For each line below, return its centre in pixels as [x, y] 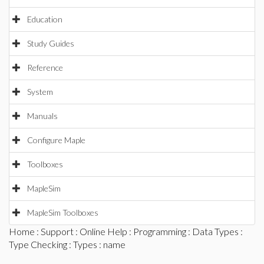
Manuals [42, 116]
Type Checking [38, 244]
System [40, 92]
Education [45, 19]
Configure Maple [56, 140]
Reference [45, 67]
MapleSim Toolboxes [63, 212]
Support [57, 231]
